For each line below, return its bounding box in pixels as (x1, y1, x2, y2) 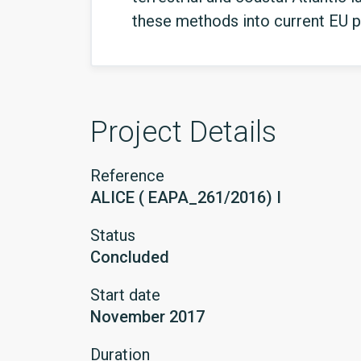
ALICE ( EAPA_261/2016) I (90, 188, 281, 207)
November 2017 (90, 307, 205, 326)
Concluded (90, 247, 169, 267)
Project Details (90, 115, 276, 149)
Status (90, 226, 135, 245)
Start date (90, 285, 160, 305)
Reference (90, 166, 164, 185)
